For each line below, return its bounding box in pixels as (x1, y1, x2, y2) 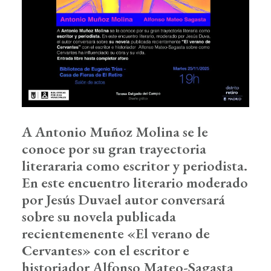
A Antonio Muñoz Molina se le (22, 122, 208, 141)
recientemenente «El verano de (22, 223, 210, 243)
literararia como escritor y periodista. (22, 155, 247, 175)
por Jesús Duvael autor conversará (22, 189, 225, 209)
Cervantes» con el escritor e (22, 240, 189, 260)
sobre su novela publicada (22, 206, 176, 226)
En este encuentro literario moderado (22, 172, 248, 192)
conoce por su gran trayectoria (22, 139, 206, 158)
